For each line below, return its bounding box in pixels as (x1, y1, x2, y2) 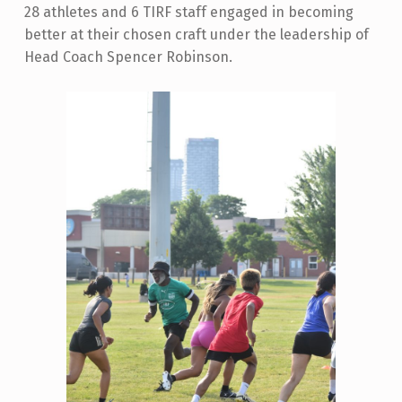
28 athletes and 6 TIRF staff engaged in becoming (23, 4, 354, 22)
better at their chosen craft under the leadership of (23, 26, 369, 44)
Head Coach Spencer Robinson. (23, 48, 232, 66)
